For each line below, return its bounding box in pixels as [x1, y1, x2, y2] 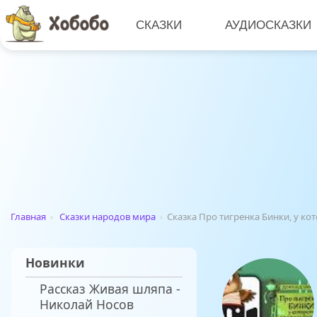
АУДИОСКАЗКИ [225, 18, 312, 32]
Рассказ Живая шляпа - [40, 280, 180, 298]
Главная [11, 210, 46, 224]
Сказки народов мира [59, 210, 156, 224]
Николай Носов [40, 296, 134, 313]
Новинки [25, 254, 85, 272]
